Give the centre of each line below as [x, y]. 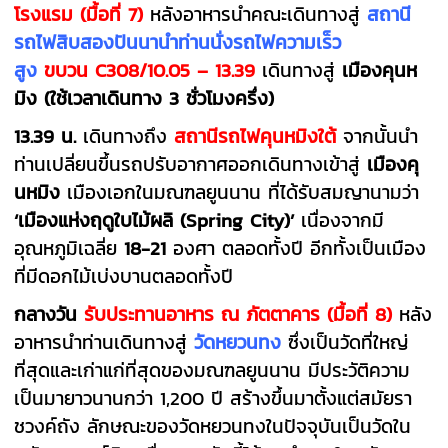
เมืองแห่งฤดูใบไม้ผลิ [99, 219]
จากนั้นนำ [381, 135]
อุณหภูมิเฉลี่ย [69, 247]
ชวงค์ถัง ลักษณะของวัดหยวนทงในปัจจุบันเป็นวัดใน [213, 425]
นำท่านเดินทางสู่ [128, 341]
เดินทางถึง [125, 135]
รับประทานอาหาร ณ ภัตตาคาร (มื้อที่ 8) [242, 313]
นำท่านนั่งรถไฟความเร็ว [250, 41]
